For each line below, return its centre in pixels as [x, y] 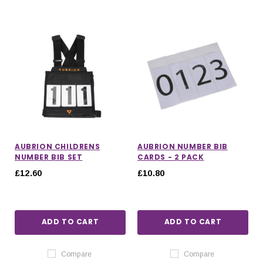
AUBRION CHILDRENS [58, 146]
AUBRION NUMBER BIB [183, 146]
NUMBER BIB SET [49, 157]
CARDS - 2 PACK [171, 157]
